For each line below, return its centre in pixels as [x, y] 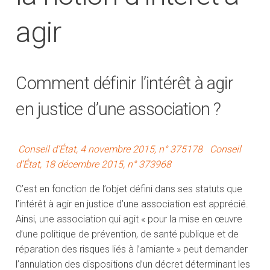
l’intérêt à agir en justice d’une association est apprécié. [132, 204]
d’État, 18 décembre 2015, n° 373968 [95, 165]
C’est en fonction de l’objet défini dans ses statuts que [129, 189]
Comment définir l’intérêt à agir [124, 83]
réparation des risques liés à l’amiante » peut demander [132, 250]
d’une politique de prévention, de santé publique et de [127, 234]
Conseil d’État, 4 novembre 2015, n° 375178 [112, 149]
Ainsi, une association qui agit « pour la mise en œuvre [129, 219]
